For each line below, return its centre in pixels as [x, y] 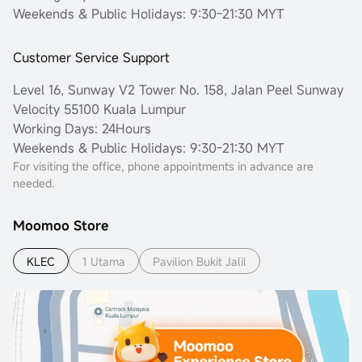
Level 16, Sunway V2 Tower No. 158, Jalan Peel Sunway [178, 90]
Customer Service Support [91, 58]
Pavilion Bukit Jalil [200, 261]
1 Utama [104, 261]
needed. [34, 183]
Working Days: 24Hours [82, 129]
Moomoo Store [61, 226]
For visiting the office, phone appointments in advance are [163, 166]
